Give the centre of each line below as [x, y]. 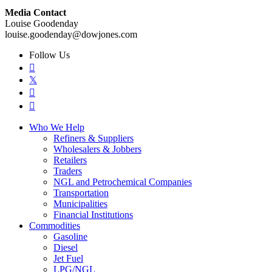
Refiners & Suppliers [93, 138]
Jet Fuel [68, 258]
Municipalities [80, 203]
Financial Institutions [93, 214]
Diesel [66, 247]
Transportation [81, 192]
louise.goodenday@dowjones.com [71, 34]
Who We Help [57, 127]
